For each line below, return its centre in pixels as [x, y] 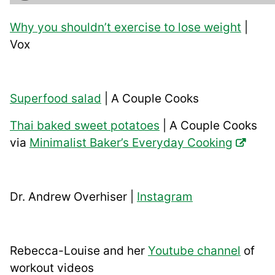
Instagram [165, 197]
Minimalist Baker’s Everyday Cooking [131, 143]
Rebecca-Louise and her [79, 251]
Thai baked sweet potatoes [85, 126]
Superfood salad [56, 99]
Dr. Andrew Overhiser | [73, 197]
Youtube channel [194, 251]
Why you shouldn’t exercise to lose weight [126, 28]
